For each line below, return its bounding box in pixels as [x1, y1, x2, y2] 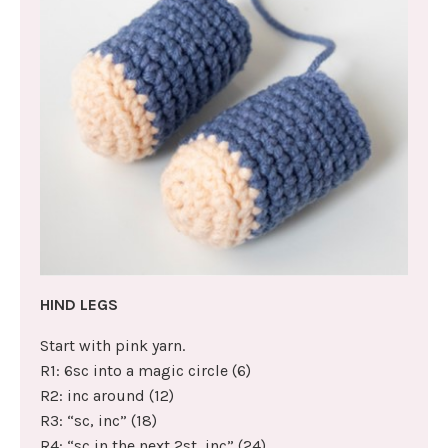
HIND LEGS [40, 294, 118, 314]
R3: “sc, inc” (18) [40, 410, 157, 430]
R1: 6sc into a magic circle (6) [40, 360, 251, 380]
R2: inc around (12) [40, 385, 174, 405]
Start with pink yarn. [40, 335, 185, 355]
